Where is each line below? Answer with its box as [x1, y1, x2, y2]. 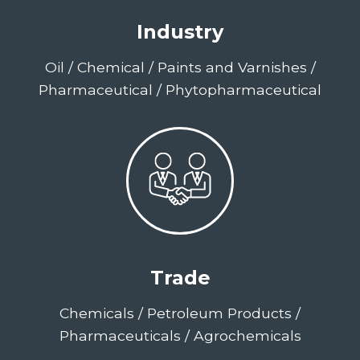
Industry [137, 20, 223, 43]
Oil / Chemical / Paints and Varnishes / [44, 59, 316, 76]
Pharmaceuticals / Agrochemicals [59, 327, 301, 344]
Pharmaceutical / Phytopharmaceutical [39, 81, 321, 98]
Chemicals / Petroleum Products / [59, 305, 301, 321]
